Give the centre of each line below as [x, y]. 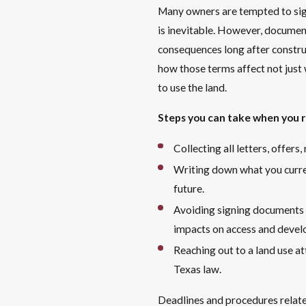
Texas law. [198, 269]
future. [189, 188]
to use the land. [193, 87]
